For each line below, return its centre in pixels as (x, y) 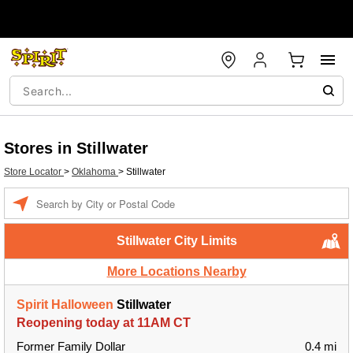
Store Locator (34, 172)
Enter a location (69, 195)
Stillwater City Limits (176, 241)
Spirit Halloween (65, 305)
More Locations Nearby (176, 271)
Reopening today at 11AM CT (104, 323)
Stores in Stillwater (76, 148)
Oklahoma (95, 172)
